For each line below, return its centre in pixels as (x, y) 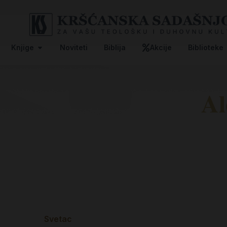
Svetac (58, 219)
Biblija (115, 47)
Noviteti (74, 47)
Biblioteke (206, 47)
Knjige (23, 47)
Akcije (161, 47)
